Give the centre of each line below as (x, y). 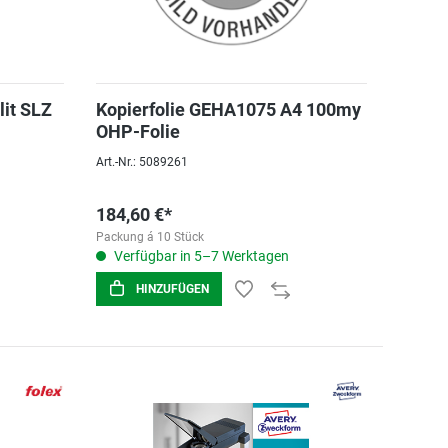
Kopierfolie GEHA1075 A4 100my (228, 109)
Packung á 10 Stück (149, 237)
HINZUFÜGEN (172, 289)
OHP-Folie (137, 131)
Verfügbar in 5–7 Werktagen (199, 256)
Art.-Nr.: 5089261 (141, 162)
